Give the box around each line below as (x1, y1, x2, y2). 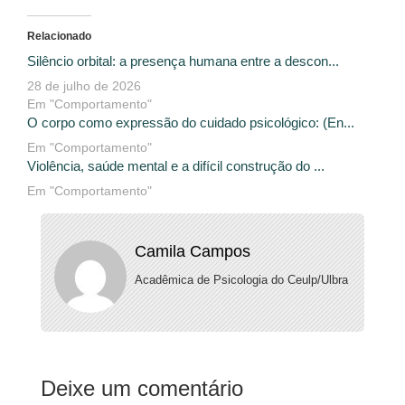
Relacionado (27, 29, 91, 42)
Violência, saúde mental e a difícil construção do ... (27, 157, 325, 174)
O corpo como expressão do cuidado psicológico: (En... (27, 114, 354, 130)
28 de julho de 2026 (27, 78, 141, 93)
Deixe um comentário (41, 375, 243, 400)
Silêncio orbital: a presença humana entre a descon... (27, 52, 339, 69)
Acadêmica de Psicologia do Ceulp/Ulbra (134, 272, 348, 287)
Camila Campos (134, 241, 250, 260)
